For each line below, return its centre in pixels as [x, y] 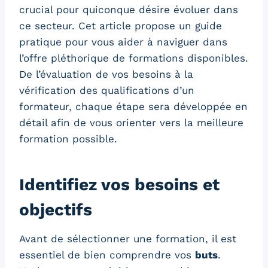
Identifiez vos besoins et [119, 185]
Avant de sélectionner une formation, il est [128, 239]
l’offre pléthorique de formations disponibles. [134, 58]
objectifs [56, 210]
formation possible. [68, 139]
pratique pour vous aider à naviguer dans [123, 42]
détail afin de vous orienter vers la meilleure [131, 123]
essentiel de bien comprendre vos [107, 255]
